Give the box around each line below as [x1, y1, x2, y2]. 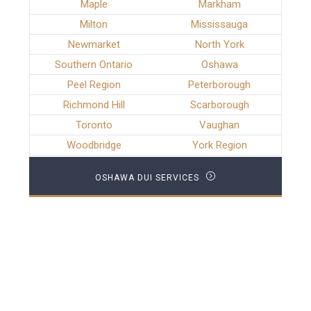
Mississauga [191, 18, 249, 31]
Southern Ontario [55, 58, 133, 72]
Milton [80, 18, 108, 31]
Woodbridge [66, 139, 121, 152]
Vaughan [199, 119, 240, 132]
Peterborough [188, 78, 251, 92]
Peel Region [67, 78, 121, 92]
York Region [192, 139, 247, 152]
